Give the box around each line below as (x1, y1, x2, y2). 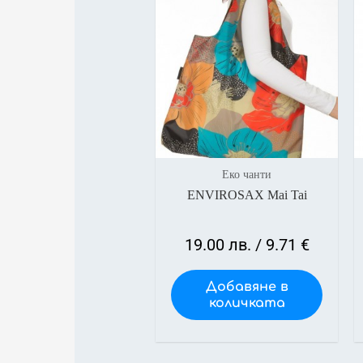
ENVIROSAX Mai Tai (186, 188, 307, 203)
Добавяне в (205, 280, 288, 295)
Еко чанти (222, 169, 271, 181)
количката (208, 296, 285, 311)
